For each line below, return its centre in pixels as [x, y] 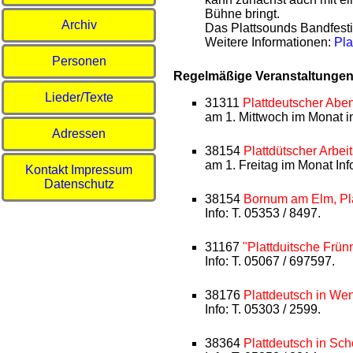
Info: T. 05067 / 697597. [270, 261]
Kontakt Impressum [79, 170]
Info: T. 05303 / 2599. [263, 309]
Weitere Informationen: [269, 42]
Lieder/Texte [79, 97]
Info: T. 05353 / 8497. [263, 213]
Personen [79, 61]
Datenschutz [79, 184]
